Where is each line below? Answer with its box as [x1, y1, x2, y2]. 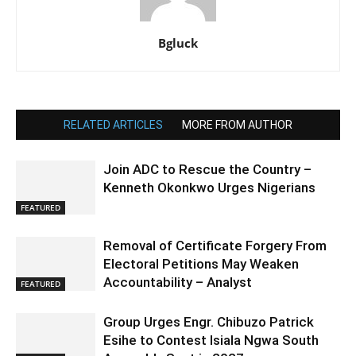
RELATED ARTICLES [64, 118, 163, 131]
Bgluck [158, 34, 198, 51]
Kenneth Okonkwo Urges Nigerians [103, 179, 319, 195]
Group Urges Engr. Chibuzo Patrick [103, 313, 314, 330]
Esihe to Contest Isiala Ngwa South [103, 331, 319, 348]
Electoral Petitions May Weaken [103, 255, 299, 272]
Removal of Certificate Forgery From [103, 237, 327, 253]
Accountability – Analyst [103, 273, 252, 290]
